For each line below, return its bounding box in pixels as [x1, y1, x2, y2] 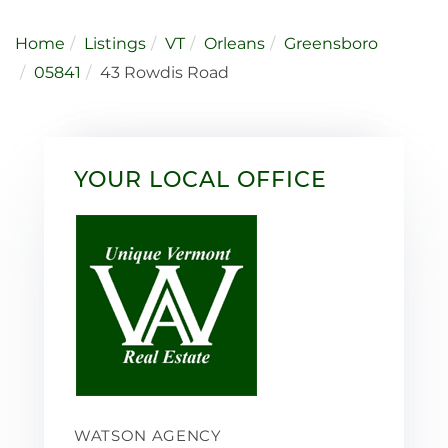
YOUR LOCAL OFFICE [74, 165, 327, 193]
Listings [84, 33, 146, 53]
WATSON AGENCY [74, 425, 222, 445]
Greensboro [284, 33, 378, 53]
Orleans [204, 33, 265, 53]
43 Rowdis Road [100, 62, 229, 82]
